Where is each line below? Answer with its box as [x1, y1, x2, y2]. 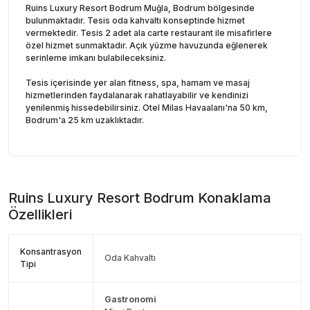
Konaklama [194, 189, 271, 206]
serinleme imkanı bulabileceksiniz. [26, 52, 166, 63]
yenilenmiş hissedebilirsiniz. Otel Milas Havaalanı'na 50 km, [26, 102, 268, 113]
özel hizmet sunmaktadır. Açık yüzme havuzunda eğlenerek [26, 39, 268, 51]
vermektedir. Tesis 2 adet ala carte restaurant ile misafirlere [26, 27, 272, 38]
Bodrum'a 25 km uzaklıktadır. [26, 114, 144, 125]
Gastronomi [104, 293, 156, 304]
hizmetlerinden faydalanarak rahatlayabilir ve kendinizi [26, 89, 248, 100]
